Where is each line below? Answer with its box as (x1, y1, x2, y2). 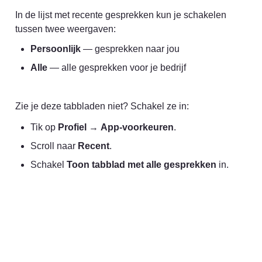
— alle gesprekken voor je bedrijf (47, 63, 186, 73)
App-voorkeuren (101, 122, 174, 133)
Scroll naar (30, 141, 78, 151)
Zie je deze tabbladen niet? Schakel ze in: (15, 101, 189, 112)
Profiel (58, 122, 87, 133)
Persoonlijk (30, 44, 81, 54)
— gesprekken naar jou (81, 44, 180, 54)
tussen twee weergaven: (15, 24, 116, 35)
